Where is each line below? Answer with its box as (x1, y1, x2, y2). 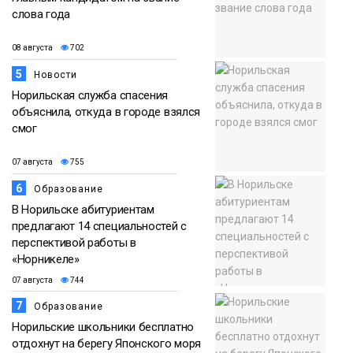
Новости (34, 69, 77, 81)
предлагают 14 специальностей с (12, 219, 187, 234)
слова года (12, 7, 70, 22)
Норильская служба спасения (12, 88, 169, 103)
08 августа (12, 43, 53, 52)
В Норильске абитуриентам (12, 203, 154, 217)
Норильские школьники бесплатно (12, 320, 194, 335)
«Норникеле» (12, 252, 80, 267)
